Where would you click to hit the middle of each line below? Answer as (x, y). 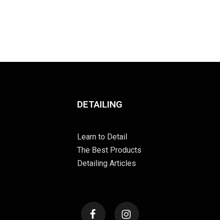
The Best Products (110, 150)
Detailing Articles (107, 163)
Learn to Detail (102, 137)
